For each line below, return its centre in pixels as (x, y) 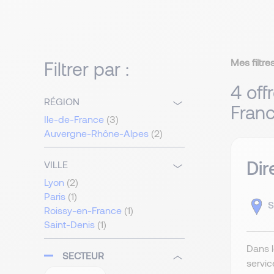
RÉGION (62, 102)
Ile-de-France (74, 119)
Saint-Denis (69, 224)
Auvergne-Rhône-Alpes (96, 133)
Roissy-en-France (83, 210)
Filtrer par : (87, 69)
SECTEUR (83, 256)
